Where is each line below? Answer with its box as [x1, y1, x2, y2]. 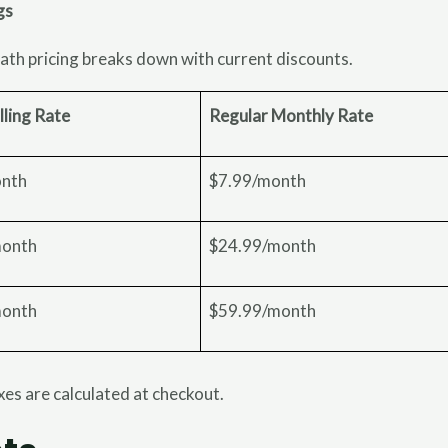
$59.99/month [209, 300, 316, 321]
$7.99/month [209, 170, 306, 191]
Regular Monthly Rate [209, 105, 373, 126]
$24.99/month [209, 235, 316, 256]
